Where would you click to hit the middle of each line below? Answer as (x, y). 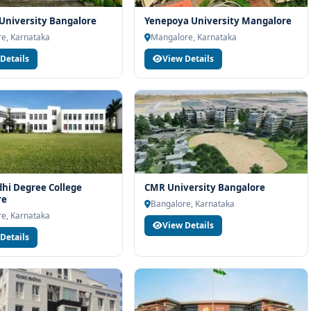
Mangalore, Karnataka (194, 37)
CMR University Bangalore (205, 187)
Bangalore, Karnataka (193, 203)
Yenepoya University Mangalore (218, 21)
